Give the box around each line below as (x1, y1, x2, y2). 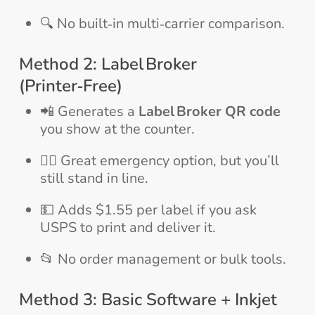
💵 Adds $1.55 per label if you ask (39, 200, 257, 220)
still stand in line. (39, 169, 148, 188)
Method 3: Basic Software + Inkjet (18, 288, 277, 311)
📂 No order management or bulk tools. (39, 250, 286, 269)
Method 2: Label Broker (18, 53, 197, 76)
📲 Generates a (39, 102, 139, 122)
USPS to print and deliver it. (39, 218, 216, 238)
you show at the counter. (39, 120, 195, 139)
